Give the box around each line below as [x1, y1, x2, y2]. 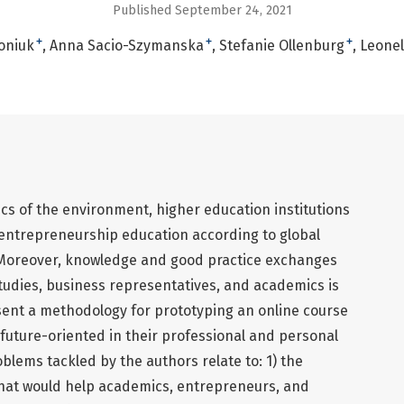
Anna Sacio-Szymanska [49, 36, 204, 54]
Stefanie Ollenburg [218, 36, 344, 54]
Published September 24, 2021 [112, 2, 292, 18]
